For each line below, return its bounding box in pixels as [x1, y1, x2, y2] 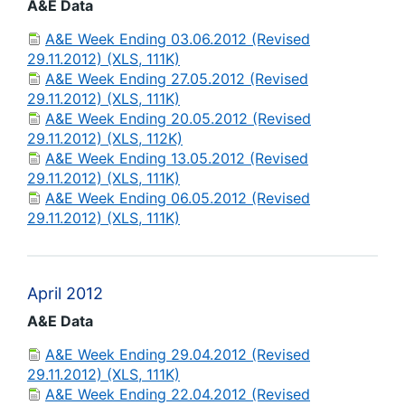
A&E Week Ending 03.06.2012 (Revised [45, 30, 310, 48]
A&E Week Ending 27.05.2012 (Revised [45, 70, 308, 88]
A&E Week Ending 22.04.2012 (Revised [45, 385, 310, 403]
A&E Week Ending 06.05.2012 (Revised [45, 189, 310, 207]
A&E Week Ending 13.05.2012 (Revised [45, 149, 308, 167]
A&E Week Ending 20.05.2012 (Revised [45, 109, 311, 127]
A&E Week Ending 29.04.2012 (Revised [45, 345, 310, 363]
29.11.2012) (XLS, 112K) [27, 129, 183, 147]
